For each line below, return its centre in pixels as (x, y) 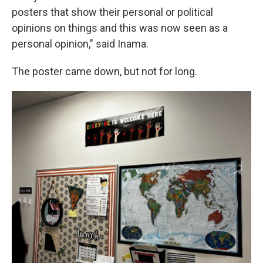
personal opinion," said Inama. (80, 44)
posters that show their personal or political (112, 12)
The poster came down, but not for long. (104, 71)
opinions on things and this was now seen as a (120, 28)
